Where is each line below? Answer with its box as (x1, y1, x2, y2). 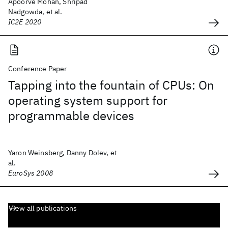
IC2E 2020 (8, 17, 42, 26)
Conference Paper (8, 64, 67, 73)
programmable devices (8, 107, 134, 124)
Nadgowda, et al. (8, 7, 63, 16)
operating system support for (8, 92, 167, 108)
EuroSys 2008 (8, 168, 53, 178)
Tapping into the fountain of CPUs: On (8, 77, 214, 93)
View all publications (9, 204, 77, 213)
